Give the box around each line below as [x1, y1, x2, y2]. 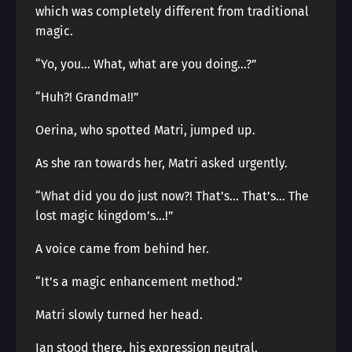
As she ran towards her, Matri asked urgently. [35, 156, 288, 170]
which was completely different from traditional [35, 4, 309, 19]
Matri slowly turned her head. [35, 307, 203, 322]
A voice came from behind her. [35, 241, 209, 256]
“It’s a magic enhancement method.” [35, 274, 243, 289]
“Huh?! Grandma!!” [35, 90, 139, 104]
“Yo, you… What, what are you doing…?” [35, 57, 257, 71]
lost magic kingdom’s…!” [35, 208, 174, 223]
